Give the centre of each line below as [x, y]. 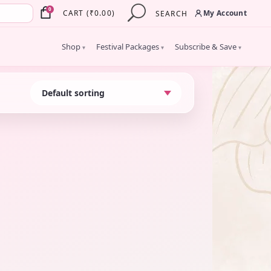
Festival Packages [129, 46]
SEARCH [171, 14]
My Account [225, 13]
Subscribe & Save [207, 46]
